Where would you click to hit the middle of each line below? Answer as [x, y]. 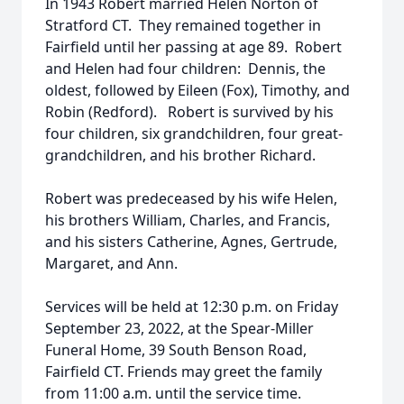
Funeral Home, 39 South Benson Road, [176, 350]
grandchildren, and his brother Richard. [180, 155]
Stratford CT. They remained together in [183, 25]
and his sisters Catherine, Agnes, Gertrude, [191, 242]
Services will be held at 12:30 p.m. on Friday [192, 307]
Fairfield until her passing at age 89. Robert [193, 47]
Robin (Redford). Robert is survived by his [189, 112]
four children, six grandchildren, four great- [194, 133]
